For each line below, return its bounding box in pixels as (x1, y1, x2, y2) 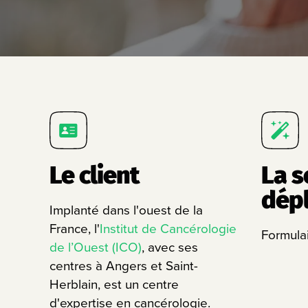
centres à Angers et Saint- (49, 256, 198, 276)
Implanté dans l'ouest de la (49, 200, 203, 220)
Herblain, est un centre (49, 274, 179, 294)
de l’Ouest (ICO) (49, 237, 142, 257)
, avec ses (142, 237, 198, 257)
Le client (49, 160, 139, 190)
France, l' (49, 219, 100, 239)
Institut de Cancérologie (100, 219, 236, 239)
